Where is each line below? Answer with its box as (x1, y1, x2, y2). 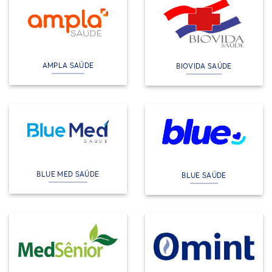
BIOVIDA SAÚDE (176, 61, 232, 70)
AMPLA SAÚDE (42, 60, 94, 70)
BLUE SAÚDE (182, 171, 226, 180)
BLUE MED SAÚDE (36, 169, 100, 179)
